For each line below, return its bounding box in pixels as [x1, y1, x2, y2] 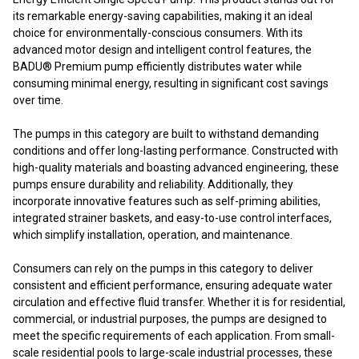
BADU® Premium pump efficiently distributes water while [13, 59, 302, 73]
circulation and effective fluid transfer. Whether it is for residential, [13, 295, 345, 309]
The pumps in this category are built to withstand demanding [13, 127, 319, 140]
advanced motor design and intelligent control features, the [13, 42, 312, 56]
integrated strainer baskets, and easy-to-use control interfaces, [13, 211, 332, 224]
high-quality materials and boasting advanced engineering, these [13, 160, 339, 174]
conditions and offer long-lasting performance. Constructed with [13, 143, 338, 157]
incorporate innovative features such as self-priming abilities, [13, 194, 321, 208]
